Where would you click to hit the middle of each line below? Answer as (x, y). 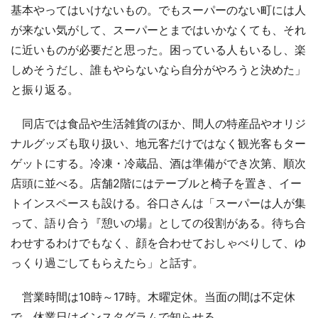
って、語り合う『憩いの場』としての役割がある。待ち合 (158, 223)
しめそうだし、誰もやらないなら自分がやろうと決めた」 (158, 69)
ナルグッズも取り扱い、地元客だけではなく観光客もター (158, 143)
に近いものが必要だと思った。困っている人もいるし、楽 (158, 49)
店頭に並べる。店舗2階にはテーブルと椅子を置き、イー (156, 183)
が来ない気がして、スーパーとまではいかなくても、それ (158, 29)
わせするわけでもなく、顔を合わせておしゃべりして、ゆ (158, 242)
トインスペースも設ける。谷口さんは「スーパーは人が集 (158, 203)
